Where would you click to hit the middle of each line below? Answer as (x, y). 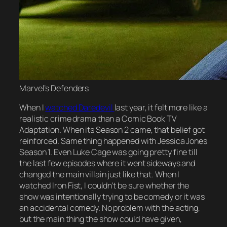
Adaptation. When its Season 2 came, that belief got (112, 129)
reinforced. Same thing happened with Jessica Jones (113, 141)
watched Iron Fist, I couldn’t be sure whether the (104, 185)
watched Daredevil (80, 107)
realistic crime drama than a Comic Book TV (98, 118)
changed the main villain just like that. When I (100, 174)
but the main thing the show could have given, (101, 219)
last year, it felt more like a (161, 107)
